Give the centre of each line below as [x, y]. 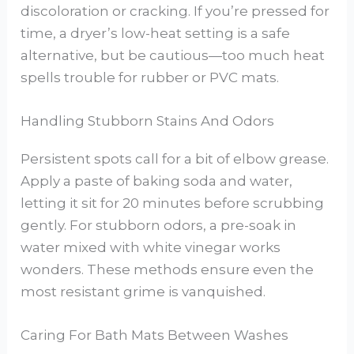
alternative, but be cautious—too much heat [173, 55]
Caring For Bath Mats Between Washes [155, 335]
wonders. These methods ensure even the [168, 270]
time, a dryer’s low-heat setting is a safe [156, 33]
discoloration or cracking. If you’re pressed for [175, 11]
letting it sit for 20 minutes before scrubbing [173, 203]
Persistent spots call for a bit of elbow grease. [175, 159]
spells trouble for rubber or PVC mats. [150, 77]
